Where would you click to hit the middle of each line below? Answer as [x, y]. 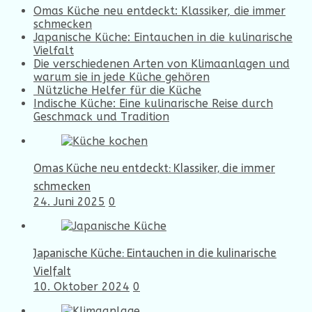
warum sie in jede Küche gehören [122, 77]
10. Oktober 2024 [81, 287]
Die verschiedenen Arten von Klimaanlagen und [162, 64]
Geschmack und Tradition [101, 117]
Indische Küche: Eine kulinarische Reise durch [153, 104]
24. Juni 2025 [69, 202]
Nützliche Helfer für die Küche [117, 91]
